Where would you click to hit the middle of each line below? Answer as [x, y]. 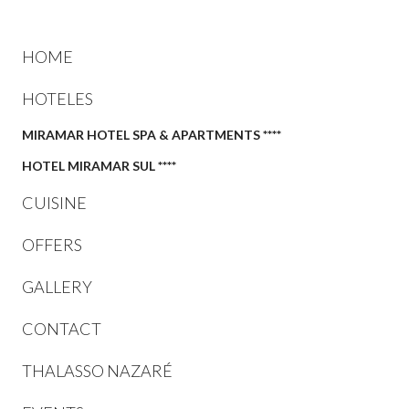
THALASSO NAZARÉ [97, 370]
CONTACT [62, 328]
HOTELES [58, 98]
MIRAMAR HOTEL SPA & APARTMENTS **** [152, 134]
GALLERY [57, 286]
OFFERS [52, 244]
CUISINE [54, 202]
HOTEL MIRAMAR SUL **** [99, 165]
